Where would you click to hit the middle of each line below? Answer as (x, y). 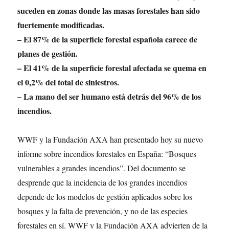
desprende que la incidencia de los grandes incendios (102, 182)
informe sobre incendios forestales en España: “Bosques (107, 154)
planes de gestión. (48, 53)
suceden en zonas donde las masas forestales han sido (109, 10)
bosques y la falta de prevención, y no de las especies (103, 211)
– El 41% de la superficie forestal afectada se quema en (112, 68)
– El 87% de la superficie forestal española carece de (108, 39)
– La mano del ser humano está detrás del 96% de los (109, 96)
